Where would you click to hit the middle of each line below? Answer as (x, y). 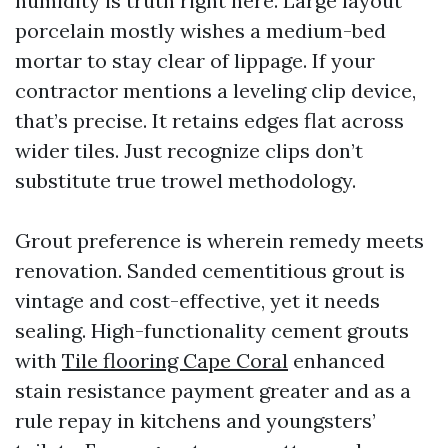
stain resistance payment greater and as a (213, 390)
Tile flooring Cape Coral (175, 360)
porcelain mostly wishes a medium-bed (200, 30)
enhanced (336, 360)
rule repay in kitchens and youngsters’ (195, 420)
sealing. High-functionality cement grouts (212, 330)
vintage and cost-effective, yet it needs (197, 300)
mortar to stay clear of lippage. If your (195, 60)
